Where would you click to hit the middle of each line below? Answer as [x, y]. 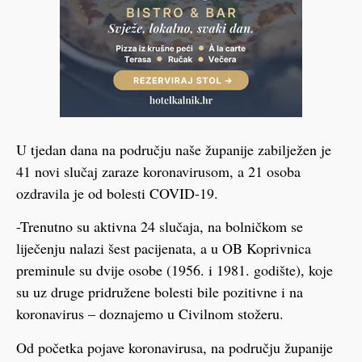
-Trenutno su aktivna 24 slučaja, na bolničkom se [160, 227]
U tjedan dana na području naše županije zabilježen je [174, 149]
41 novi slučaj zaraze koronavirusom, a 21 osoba [158, 171]
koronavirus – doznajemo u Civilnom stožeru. [150, 314]
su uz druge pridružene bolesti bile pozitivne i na [160, 292]
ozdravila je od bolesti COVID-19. [117, 193]
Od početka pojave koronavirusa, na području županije [175, 347]
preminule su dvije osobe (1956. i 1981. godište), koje [175, 270]
